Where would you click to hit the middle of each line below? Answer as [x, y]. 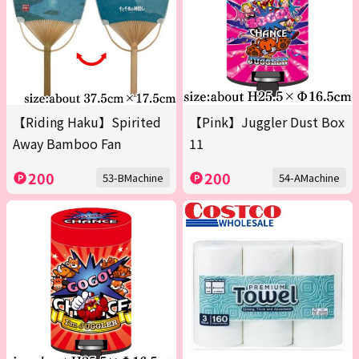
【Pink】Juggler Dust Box [267, 122]
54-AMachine [309, 178]
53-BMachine [133, 178]
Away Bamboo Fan [67, 144]
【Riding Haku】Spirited [87, 122]
